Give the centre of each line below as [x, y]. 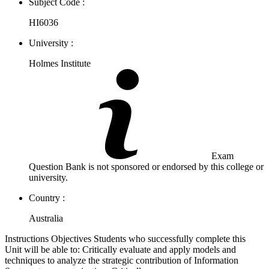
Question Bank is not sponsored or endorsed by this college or [146, 166]
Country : [47, 198]
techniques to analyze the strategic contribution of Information [122, 260]
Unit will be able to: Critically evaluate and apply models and [120, 249]
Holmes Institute [60, 63]
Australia [46, 218]
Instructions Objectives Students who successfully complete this [125, 238]
